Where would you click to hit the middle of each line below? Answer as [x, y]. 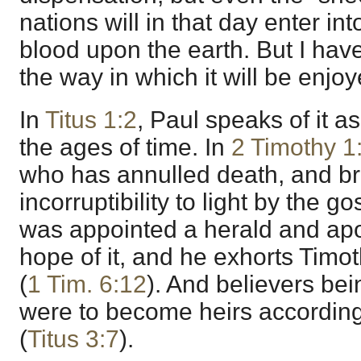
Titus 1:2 [91, 119]
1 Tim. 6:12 [87, 284]
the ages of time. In [125, 147]
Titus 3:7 [73, 338]
